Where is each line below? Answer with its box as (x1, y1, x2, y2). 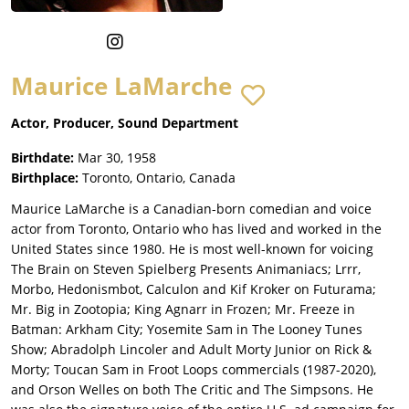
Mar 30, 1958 (78, 149, 156, 167)
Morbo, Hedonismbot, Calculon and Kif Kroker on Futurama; (11, 280, 376, 299)
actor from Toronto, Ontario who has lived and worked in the (11, 220, 382, 238)
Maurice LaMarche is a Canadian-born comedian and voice (11, 200, 372, 218)
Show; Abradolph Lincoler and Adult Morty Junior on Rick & (11, 341, 372, 359)
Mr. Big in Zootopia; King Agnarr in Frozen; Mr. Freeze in (11, 300, 355, 319)
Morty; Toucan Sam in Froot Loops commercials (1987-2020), (11, 361, 376, 379)
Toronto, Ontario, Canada (82, 169, 236, 187)
